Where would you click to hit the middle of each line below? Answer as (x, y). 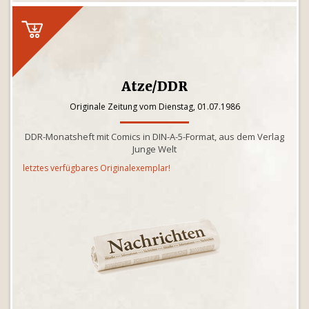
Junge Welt (154, 149)
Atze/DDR (154, 86)
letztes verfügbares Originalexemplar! (97, 168)
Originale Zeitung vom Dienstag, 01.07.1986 (154, 107)
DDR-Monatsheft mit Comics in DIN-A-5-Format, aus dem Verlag (154, 137)
